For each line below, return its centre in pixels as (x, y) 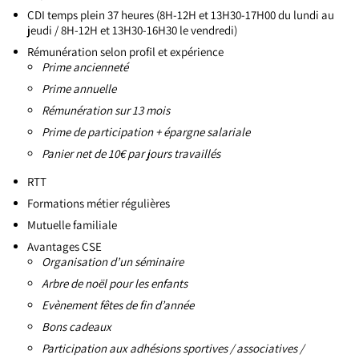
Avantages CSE (65, 246)
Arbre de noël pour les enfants (115, 283)
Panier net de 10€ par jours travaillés (131, 153)
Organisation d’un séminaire (113, 262)
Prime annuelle (79, 89)
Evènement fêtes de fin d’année (118, 305)
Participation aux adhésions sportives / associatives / (173, 348)
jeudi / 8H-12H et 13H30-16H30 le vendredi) (132, 30)
